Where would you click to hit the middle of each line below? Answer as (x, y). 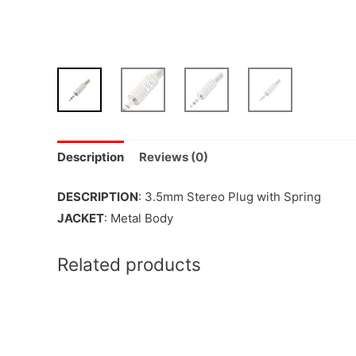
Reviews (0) (174, 157)
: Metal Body (139, 218)
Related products (129, 264)
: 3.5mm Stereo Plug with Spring (230, 196)
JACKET (81, 218)
